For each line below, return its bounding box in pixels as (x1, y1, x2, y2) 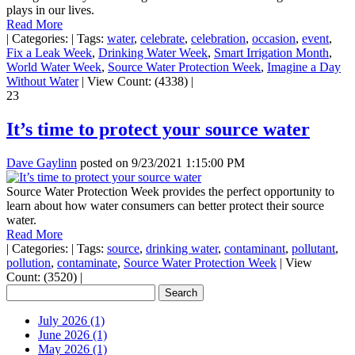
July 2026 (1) (38, 313, 105, 327)
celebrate (140, 31, 185, 45)
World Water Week (6, 59, 101, 74)
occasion (252, 31, 296, 45)
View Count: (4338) (84, 74, 191, 88)
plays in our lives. (6, 2, 94, 17)
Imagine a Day (267, 59, 341, 74)
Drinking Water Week (98, 45, 208, 59)
